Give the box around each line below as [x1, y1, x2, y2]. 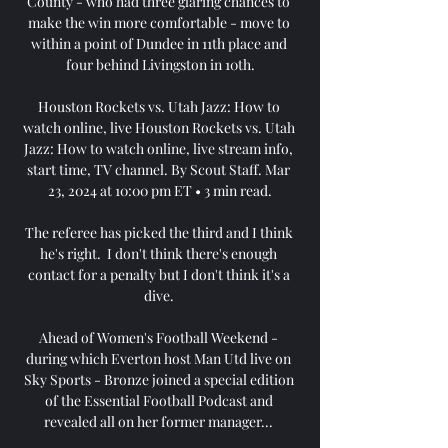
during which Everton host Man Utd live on [26, 348, 291, 368]
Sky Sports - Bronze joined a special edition [23, 369, 294, 389]
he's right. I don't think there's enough [40, 243, 277, 263]
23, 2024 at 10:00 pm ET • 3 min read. [48, 180, 272, 200]
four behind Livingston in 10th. [65, 54, 255, 74]
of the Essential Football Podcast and [44, 390, 273, 410]
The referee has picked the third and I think [24, 222, 293, 242]
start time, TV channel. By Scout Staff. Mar [27, 159, 290, 179]
